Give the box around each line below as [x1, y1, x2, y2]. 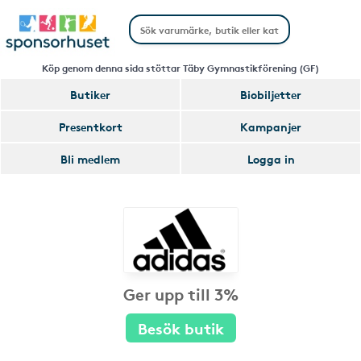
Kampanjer [240, 118, 301, 135]
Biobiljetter [240, 86, 301, 102]
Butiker [70, 86, 110, 102]
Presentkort [58, 118, 122, 135]
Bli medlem [60, 151, 120, 167]
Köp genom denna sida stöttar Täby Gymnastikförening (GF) [42, 60, 319, 74]
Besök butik [137, 317, 224, 338]
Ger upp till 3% [122, 282, 239, 305]
